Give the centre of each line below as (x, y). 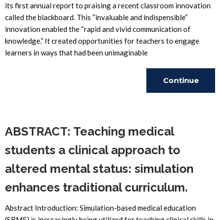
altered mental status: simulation (99, 169)
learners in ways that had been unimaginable (76, 53)
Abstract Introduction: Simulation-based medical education (100, 208)
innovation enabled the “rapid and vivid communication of (98, 29)
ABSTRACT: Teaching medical (89, 131)
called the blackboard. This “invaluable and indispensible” (96, 17)
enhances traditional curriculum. (96, 187)
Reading (181, 105)
